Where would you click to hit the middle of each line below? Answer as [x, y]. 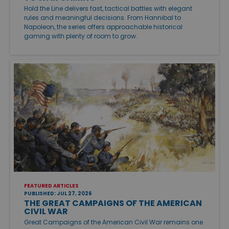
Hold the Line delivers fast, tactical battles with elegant [108, 8]
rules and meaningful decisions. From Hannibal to [102, 17]
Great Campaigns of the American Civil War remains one [113, 222]
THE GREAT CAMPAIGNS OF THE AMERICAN [113, 203]
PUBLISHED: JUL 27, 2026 [58, 194]
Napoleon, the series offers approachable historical [103, 27]
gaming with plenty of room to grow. [81, 36]
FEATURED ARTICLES [51, 186]
